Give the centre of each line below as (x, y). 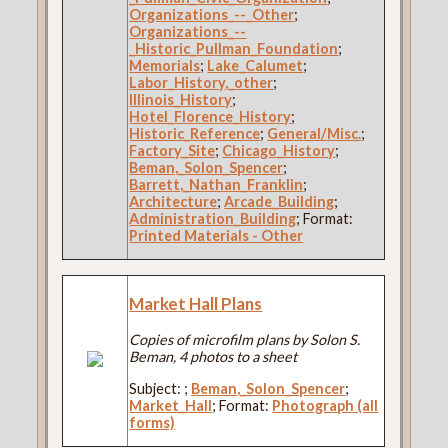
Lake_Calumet (255, 66)
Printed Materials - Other (216, 236)
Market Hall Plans (196, 304)
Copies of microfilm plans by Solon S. (245, 340)
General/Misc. (314, 134)
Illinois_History (181, 100)
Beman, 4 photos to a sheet (213, 357)
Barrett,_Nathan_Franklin (216, 185)
